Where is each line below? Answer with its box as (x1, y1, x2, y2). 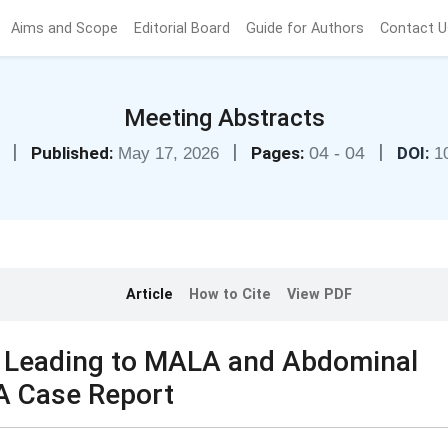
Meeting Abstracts (123, 104, 325, 132)
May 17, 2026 (117, 144, 224, 163)
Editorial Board (134, 19, 231, 37)
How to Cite (189, 286, 271, 303)
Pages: (250, 143, 304, 163)
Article (126, 286, 173, 303)
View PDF (287, 286, 352, 303)
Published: (30, 143, 113, 163)
